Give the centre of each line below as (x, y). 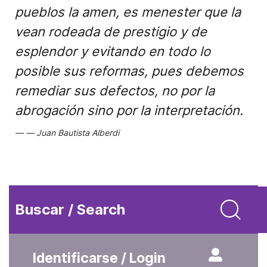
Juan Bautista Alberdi (78, 133)
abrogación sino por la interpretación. (129, 110)
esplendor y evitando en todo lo (113, 51)
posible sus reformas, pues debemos (129, 71)
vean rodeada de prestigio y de (111, 32)
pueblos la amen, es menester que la (128, 12)
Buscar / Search (70, 209)
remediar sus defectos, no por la (115, 91)
